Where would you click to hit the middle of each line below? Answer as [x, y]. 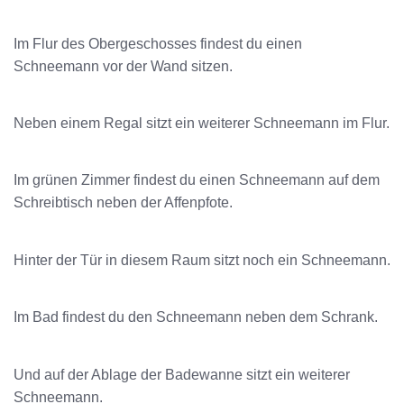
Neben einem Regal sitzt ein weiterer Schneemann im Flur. [202, 124]
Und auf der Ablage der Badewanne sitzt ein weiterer [182, 374]
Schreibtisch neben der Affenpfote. [123, 203]
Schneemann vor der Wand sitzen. [123, 66]
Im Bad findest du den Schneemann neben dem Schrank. [196, 317]
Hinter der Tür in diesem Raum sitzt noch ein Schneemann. [202, 260]
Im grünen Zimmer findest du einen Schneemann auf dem [197, 180]
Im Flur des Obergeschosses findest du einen [158, 43]
